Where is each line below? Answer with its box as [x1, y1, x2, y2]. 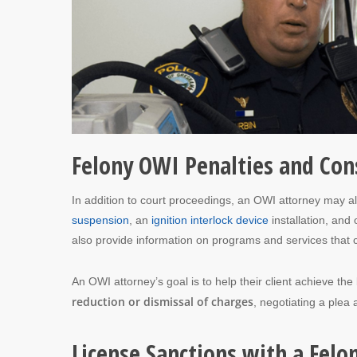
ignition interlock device [151, 213, 269, 226]
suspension [72, 213, 129, 226]
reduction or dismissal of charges [72, 293, 253, 309]
